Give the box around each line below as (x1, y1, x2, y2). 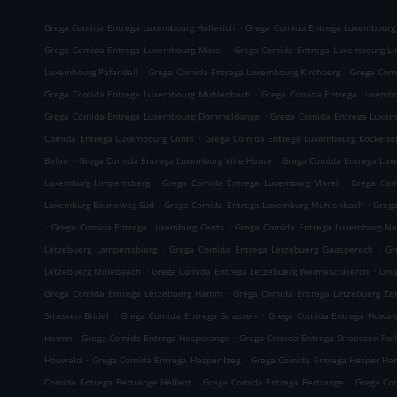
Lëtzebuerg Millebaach (44, 265, 142, 277)
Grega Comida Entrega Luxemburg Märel (162, 176, 339, 189)
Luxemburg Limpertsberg (44, 176, 151, 189)
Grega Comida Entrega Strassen (120, 309, 257, 322)
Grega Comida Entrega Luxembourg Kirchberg (148, 66, 340, 78)
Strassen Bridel (44, 309, 109, 322)
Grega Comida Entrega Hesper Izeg (91, 354, 241, 366)
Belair (44, 154, 69, 167)
